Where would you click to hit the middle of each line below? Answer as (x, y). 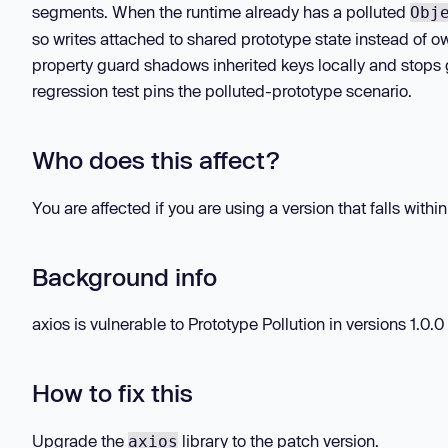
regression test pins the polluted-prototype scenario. (222, 91)
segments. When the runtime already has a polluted (221, 12)
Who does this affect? (155, 160)
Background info (124, 276)
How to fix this (112, 393)
